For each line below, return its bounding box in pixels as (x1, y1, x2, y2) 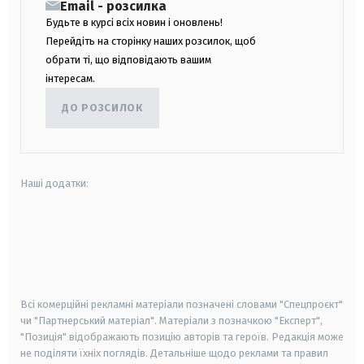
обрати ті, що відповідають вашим (45, 53, 211, 66)
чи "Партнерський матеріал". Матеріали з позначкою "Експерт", (20, 314, 323, 327)
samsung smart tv (132, 271, 224, 286)
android (20, 227, 59, 242)
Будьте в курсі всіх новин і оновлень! (45, 15, 223, 28)
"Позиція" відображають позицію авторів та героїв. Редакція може (20, 330, 344, 343)
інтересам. (45, 71, 95, 84)
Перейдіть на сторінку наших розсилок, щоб (45, 34, 256, 47)
